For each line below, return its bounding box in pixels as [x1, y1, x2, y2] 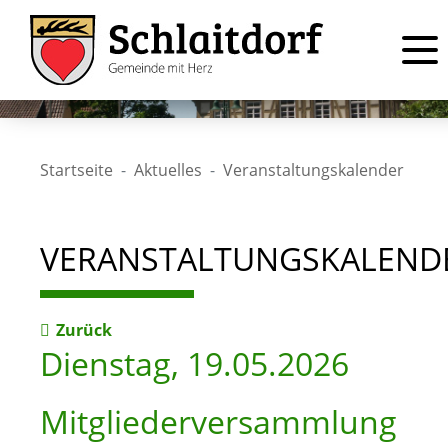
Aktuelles [134, 158, 202, 181]
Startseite [40, 158, 113, 181]
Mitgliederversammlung [40, 400, 397, 444]
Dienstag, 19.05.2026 [40, 342, 349, 386]
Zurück [55, 319, 112, 342]
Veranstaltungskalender [223, 158, 404, 181]
